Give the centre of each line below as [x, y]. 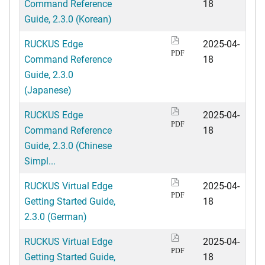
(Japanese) [48, 90]
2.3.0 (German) [56, 216]
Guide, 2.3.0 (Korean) [68, 19]
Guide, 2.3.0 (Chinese [68, 146]
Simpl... [40, 161]
